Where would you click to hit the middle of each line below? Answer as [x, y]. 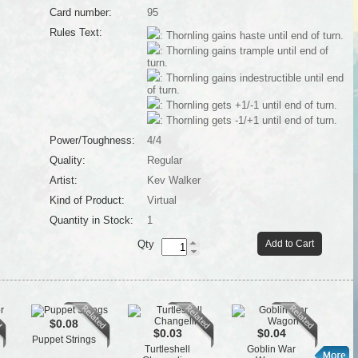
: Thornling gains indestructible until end [251, 78]
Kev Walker [173, 180]
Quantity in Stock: [91, 220]
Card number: [80, 12]
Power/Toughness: [92, 140]
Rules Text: [76, 32]
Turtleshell [167, 349]
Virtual [161, 200]
